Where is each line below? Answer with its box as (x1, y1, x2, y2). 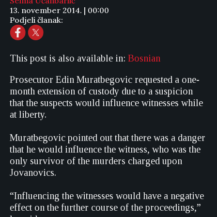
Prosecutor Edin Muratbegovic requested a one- (10, 74, 200, 85)
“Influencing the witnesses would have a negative (10, 190, 204, 201)
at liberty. (10, 109, 51, 120)
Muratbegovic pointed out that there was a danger (10, 132, 205, 143)
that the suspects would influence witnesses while (10, 97, 203, 108)
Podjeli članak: (10, 15, 63, 25)
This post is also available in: (10, 53, 128, 63)
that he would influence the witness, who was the (10, 144, 201, 155)
